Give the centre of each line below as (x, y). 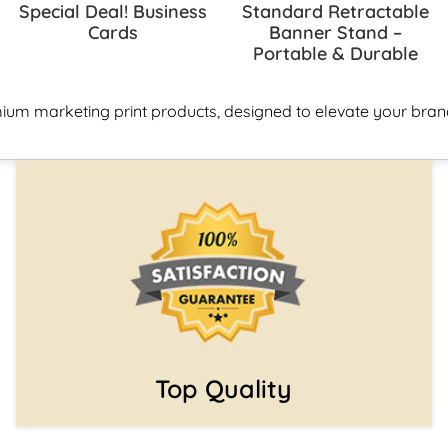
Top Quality (224, 389)
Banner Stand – (335, 32)
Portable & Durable (335, 53)
